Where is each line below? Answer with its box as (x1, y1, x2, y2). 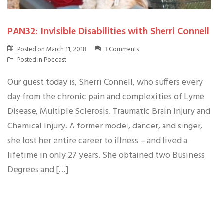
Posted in (17, 55, 44, 66)
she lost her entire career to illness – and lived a (7, 134, 187, 148)
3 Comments (105, 44, 139, 55)
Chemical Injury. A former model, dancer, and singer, (7, 119, 202, 134)
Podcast (44, 55, 66, 66)
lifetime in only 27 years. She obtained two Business (7, 148, 205, 163)
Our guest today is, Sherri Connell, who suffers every (7, 75, 203, 90)
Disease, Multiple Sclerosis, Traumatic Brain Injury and (7, 105, 210, 119)
